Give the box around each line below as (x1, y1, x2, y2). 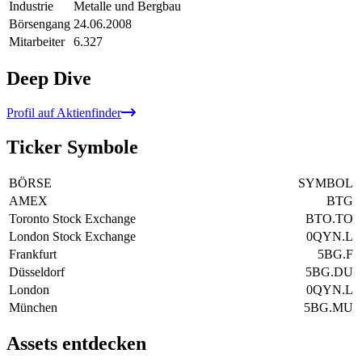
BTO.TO (305, 211, 353, 225)
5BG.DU (305, 264, 353, 279)
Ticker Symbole (6, 136, 138, 158)
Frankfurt (9, 246, 57, 261)
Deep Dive (6, 67, 91, 89)
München (9, 300, 57, 314)
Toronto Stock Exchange (9, 211, 136, 225)
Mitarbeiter (9, 34, 65, 48)
